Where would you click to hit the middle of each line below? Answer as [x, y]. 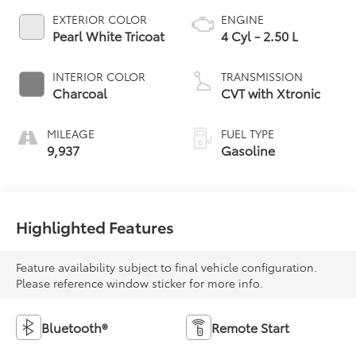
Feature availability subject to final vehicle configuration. [167, 267]
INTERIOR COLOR [99, 77]
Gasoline [248, 150]
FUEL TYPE [248, 134]
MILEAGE [71, 134]
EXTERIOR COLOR [100, 19]
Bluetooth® [75, 327]
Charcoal [80, 93]
